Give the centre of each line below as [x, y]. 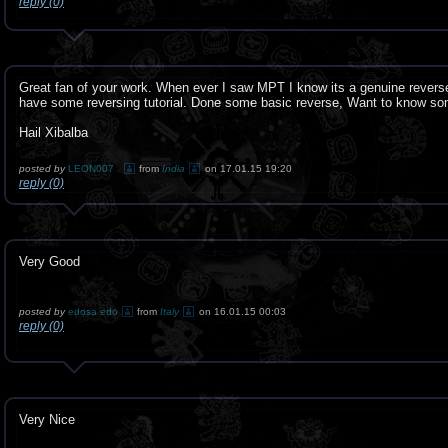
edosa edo [93, 311]
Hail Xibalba [53, 132]
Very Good [49, 261]
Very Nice [47, 419]
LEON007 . [94, 168]
